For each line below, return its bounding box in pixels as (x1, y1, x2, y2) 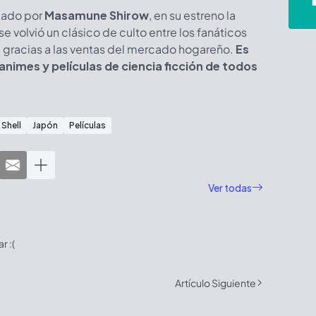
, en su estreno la (149, 7, 236, 23)
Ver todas (208, 181, 252, 195)
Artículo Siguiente (175, 276, 256, 289)
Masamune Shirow (42, 7, 149, 23)
